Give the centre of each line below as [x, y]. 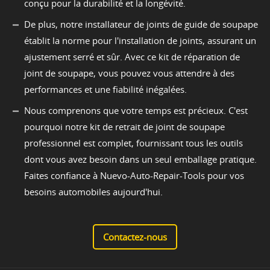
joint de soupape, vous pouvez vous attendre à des [129, 73]
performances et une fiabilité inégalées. [105, 89]
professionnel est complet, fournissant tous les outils [133, 143]
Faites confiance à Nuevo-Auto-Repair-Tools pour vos [134, 176]
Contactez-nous [135, 237]
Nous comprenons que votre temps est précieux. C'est [136, 111]
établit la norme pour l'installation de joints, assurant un [140, 41]
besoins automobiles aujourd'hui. [93, 192]
